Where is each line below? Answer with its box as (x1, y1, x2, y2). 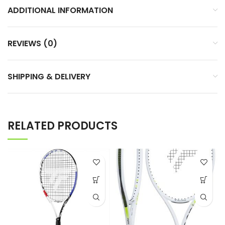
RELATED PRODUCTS (8, 118, 118, 134)
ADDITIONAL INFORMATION (8, 4, 113, 16)
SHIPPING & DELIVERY (8, 70, 90, 82)
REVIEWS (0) (8, 37, 57, 49)
